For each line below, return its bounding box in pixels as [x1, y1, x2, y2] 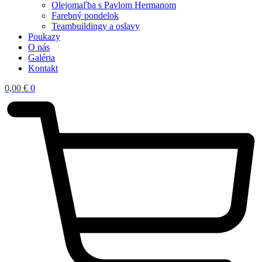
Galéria [28, 53, 55, 63]
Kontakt [28, 63, 58, 73]
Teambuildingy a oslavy [51, 21, 140, 31]
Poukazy [28, 32, 60, 42]
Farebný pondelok [51, 11, 119, 20]
